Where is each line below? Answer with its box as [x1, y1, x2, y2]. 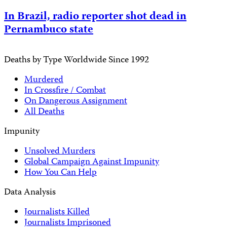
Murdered [24, 73, 63, 88]
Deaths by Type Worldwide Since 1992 [4, 53, 149, 68]
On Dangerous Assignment [24, 94, 127, 109]
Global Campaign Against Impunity [24, 155, 159, 170]
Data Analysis [4, 185, 56, 200]
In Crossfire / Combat [24, 84, 106, 99]
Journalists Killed [24, 205, 90, 220]
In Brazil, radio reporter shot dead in [4, 8, 186, 26]
